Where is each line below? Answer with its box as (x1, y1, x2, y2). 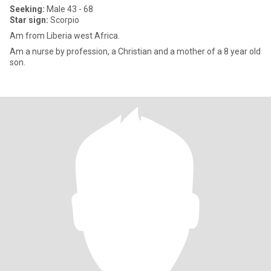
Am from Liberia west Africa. (10, 31, 120, 41)
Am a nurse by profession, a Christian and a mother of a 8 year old (10, 47, 261, 56)
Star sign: (10, 15, 48, 25)
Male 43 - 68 (45, 4, 93, 14)
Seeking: (10, 4, 45, 14)
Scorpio (48, 15, 79, 25)
